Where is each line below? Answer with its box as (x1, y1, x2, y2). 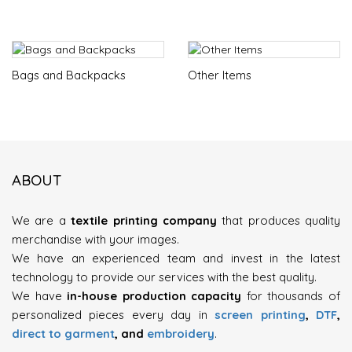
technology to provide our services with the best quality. (12, 269, 317, 284)
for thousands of (241, 288, 341, 303)
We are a (12, 213, 71, 228)
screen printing (214, 307, 306, 322)
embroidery (147, 326, 214, 341)
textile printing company (71, 213, 217, 228)
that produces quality (216, 213, 340, 228)
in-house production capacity (67, 288, 242, 303)
